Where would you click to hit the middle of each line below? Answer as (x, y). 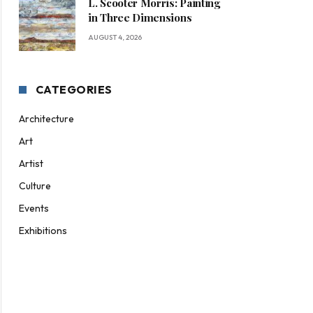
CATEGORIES (74, 90)
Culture (35, 186)
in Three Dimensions (140, 18)
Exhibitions (43, 231)
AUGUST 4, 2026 (115, 38)
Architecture (46, 119)
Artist (31, 164)
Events (34, 209)
